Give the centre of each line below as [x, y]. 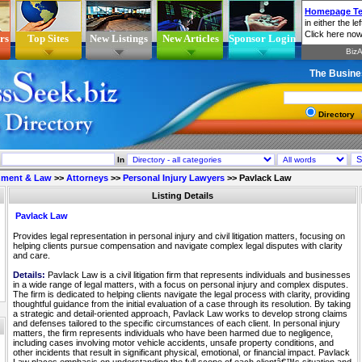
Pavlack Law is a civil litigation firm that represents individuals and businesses [198, 275]
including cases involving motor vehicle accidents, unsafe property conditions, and [173, 343]
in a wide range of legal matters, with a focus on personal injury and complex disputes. [181, 284]
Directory [338, 114]
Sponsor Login [262, 38]
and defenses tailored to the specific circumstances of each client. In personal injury [177, 323]
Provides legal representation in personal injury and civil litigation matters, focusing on [179, 236]
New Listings [119, 38]
